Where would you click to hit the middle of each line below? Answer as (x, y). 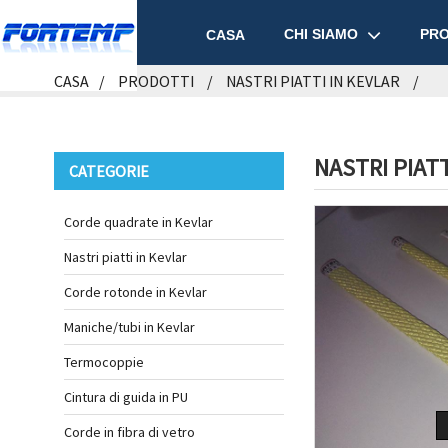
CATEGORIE (108, 171)
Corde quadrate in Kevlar (138, 222)
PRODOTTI (155, 81)
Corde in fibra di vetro (129, 432)
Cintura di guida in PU (125, 397)
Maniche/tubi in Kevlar (129, 327)
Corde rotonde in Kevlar (135, 292)
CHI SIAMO (320, 34)
